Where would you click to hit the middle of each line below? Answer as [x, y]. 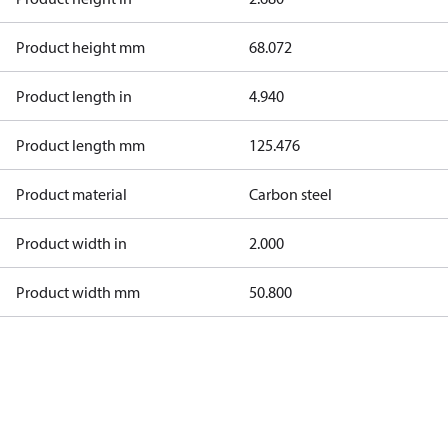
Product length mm [80, 145]
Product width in [71, 243]
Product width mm [78, 292]
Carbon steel [290, 194]
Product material [71, 194]
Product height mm [80, 47]
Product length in [74, 96]
